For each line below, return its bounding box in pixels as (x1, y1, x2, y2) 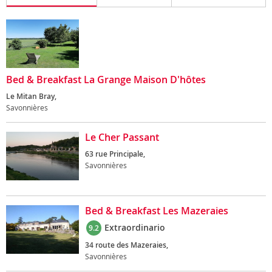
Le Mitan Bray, (6, 91, 56, 101)
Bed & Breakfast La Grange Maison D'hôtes (6, 73, 206, 86)
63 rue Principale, (85, 149, 145, 159)
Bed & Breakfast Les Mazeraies (85, 204, 228, 217)
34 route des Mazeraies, (85, 240, 168, 250)
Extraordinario (104, 222, 165, 233)
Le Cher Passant (85, 131, 159, 144)
